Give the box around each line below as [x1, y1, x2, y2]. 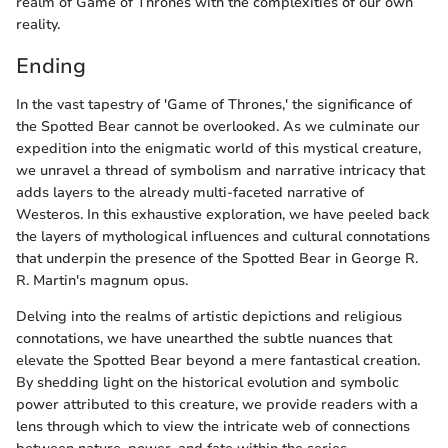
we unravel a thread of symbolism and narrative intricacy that [16, 160, 425, 180]
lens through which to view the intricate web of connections [16, 416, 410, 436]
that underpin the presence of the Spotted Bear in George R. [16, 248, 418, 268]
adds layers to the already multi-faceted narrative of [16, 182, 364, 202]
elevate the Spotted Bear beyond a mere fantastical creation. [16, 350, 420, 370]
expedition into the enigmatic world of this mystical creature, [16, 138, 421, 158]
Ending [16, 52, 86, 81]
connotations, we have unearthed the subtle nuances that [16, 328, 392, 348]
